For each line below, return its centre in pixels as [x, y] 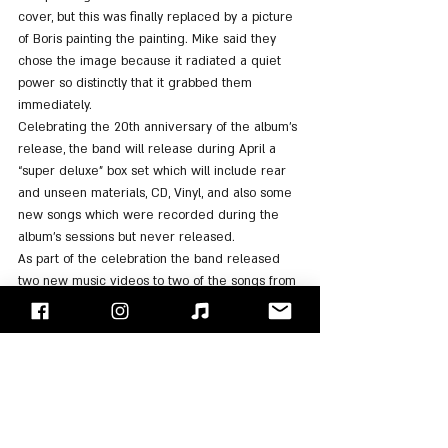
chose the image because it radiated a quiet [151, 61]
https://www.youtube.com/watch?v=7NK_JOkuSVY [157, 346]
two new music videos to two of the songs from [159, 281]
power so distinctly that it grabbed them [137, 83]
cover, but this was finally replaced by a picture [157, 17]
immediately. [55, 105]
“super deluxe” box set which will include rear [154, 171]
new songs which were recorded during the [150, 215]
